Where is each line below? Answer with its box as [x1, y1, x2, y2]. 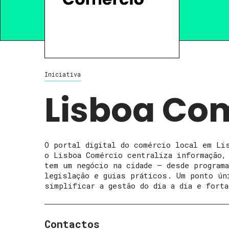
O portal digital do [44, 140, 134, 150]
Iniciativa [44, 70, 81, 78]
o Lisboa [44, 150, 86, 160]
